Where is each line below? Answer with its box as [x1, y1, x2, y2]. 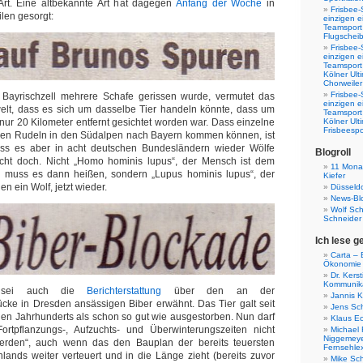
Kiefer [323, 171, 345, 180]
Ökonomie [323, 259, 361, 268]
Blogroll [315, 147, 351, 158]
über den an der [161, 285, 275, 297]
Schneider [323, 214, 361, 223]
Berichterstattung [87, 285, 162, 297]
